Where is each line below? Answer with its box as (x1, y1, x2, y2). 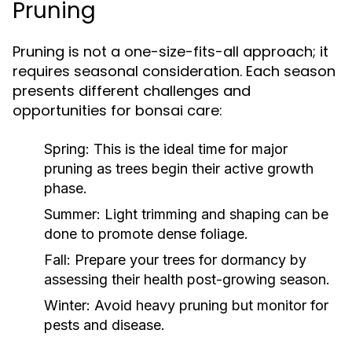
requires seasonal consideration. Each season (13, 61, 335, 81)
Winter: (44, 297, 90, 313)
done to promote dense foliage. (44, 225, 248, 242)
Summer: (44, 206, 101, 222)
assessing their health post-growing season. (44, 271, 330, 288)
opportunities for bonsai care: (13, 101, 222, 120)
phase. (44, 180, 87, 196)
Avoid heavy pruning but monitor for (90, 297, 328, 313)
